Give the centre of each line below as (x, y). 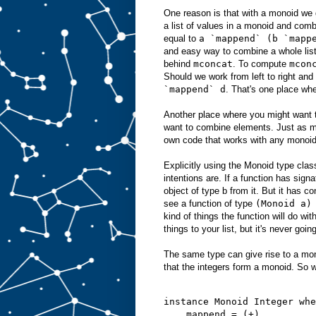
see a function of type (209, 203)
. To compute (261, 63)
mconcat (213, 63)
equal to (181, 38)
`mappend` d (195, 89)
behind (178, 63)
